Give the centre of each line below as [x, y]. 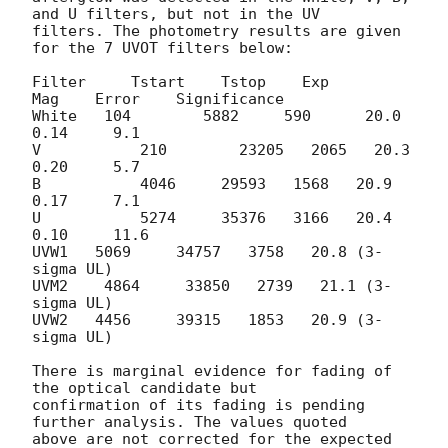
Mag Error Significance [158, 98]
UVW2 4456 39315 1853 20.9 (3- [207, 319]
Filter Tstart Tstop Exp [59, 81]
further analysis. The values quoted [194, 421]
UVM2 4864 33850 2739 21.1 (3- [212, 285]
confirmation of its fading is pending [198, 404]
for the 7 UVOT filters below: [162, 47]
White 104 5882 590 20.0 [171, 115]
